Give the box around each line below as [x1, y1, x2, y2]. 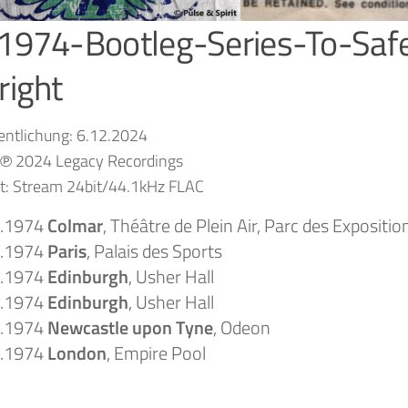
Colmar [47, 210, 103, 240]
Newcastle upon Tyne [47, 312, 213, 342]
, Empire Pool [107, 338, 206, 367]
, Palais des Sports [87, 236, 222, 265]
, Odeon [213, 312, 270, 342]
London [47, 338, 107, 367]
